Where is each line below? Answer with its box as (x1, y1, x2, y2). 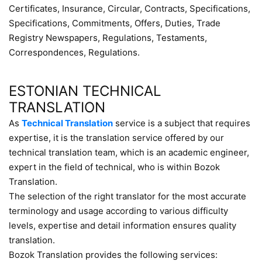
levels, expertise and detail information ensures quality (9, 220, 236, 231)
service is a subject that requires (113, 118, 250, 129)
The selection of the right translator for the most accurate (9, 191, 246, 202)
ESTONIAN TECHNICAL (9, 82, 161, 99)
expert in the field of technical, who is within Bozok (9, 161, 220, 173)
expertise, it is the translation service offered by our (9, 132, 224, 143)
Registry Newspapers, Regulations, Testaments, (9, 32, 207, 43)
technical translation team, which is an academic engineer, (9, 147, 249, 158)
